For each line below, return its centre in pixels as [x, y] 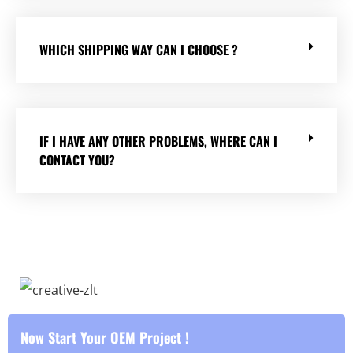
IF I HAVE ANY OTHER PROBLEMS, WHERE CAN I [158, 141]
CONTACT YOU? [77, 160]
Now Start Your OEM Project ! [105, 338]
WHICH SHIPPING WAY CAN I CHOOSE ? [139, 50]
